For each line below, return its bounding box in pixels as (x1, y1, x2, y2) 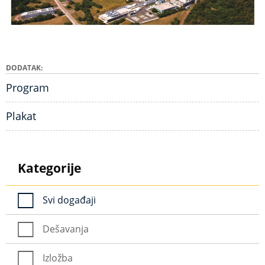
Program (6, 80, 49, 95)
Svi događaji (43, 193, 96, 207)
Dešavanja (43, 222, 89, 236)
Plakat (6, 109, 36, 124)
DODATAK (6, 63, 41, 73)
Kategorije (18, 160, 81, 177)
